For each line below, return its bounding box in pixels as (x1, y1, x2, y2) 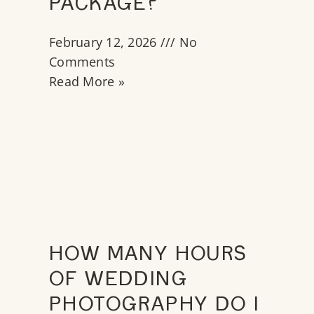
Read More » (49, 73, 125, 90)
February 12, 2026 (49, 34, 161, 51)
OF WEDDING (49, 270, 188, 293)
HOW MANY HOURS (49, 245, 247, 268)
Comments (49, 53, 115, 71)
